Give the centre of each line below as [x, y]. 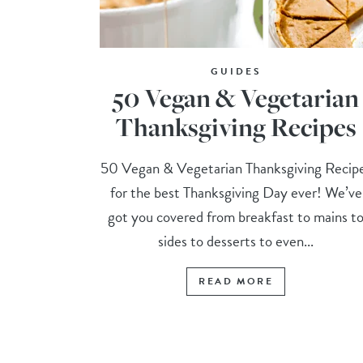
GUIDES [236, 72]
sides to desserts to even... [236, 241]
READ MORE [236, 282]
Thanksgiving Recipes [236, 127]
